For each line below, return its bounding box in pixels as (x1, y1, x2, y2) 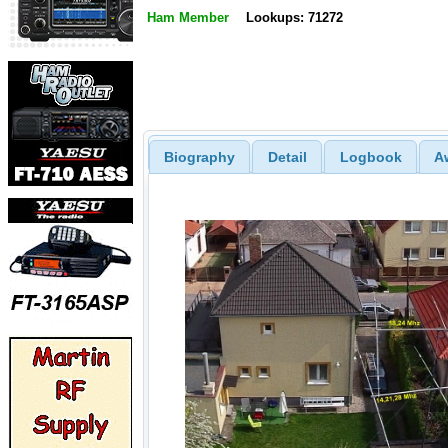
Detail (267, 148, 307, 165)
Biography (163, 148, 235, 165)
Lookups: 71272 (245, 10, 343, 26)
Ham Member (147, 10, 229, 26)
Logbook (339, 148, 402, 165)
